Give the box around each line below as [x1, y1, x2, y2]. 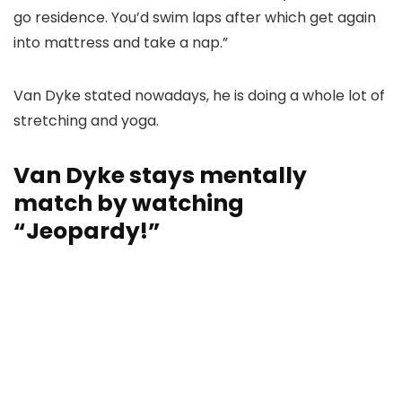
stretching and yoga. [13, 109, 159, 131]
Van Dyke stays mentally [13, 159, 307, 191]
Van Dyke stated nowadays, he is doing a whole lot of [13, 84, 385, 106]
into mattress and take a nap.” [13, 31, 228, 53]
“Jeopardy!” [13, 214, 161, 247]
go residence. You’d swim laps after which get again [13, 6, 376, 28]
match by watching [13, 187, 244, 219]
